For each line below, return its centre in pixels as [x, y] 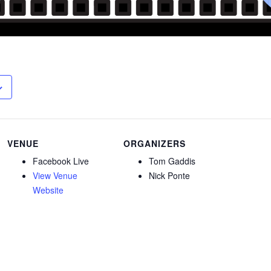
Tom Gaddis [172, 161]
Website [48, 190]
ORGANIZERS [155, 143]
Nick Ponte [170, 175]
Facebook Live [61, 161]
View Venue [55, 175]
